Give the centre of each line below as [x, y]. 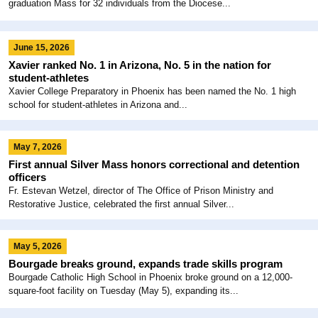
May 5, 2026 [38, 246]
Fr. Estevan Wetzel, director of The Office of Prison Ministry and [141, 190]
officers [27, 177]
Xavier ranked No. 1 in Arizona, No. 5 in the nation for [140, 65]
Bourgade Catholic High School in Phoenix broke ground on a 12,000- [150, 277]
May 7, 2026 [38, 147]
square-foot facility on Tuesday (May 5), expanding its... [124, 290]
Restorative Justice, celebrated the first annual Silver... [121, 204]
